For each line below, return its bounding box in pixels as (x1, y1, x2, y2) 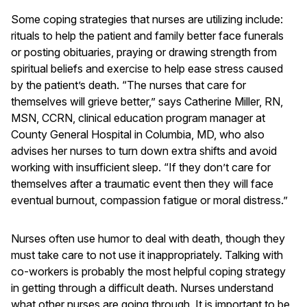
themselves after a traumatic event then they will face (11, 177, 273, 191)
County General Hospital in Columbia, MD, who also (11, 127, 265, 141)
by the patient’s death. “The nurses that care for (11, 78, 246, 92)
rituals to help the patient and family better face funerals (11, 29, 284, 42)
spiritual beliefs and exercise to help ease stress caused (11, 62, 283, 75)
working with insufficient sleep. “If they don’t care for (11, 160, 271, 174)
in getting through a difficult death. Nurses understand (11, 281, 273, 295)
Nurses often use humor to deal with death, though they (11, 232, 285, 245)
